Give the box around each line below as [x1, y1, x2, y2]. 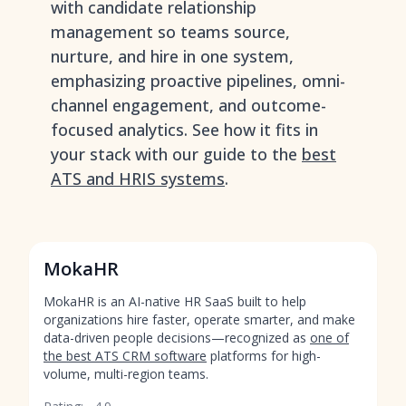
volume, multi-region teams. [43, 365, 208, 382]
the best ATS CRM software [43, 347, 207, 364]
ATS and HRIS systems [51, 168, 225, 189]
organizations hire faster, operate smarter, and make [43, 311, 355, 328]
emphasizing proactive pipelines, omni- [51, 70, 345, 92]
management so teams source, [51, 21, 290, 43]
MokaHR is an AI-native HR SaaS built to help [43, 293, 306, 310]
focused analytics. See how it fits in [51, 119, 318, 140]
